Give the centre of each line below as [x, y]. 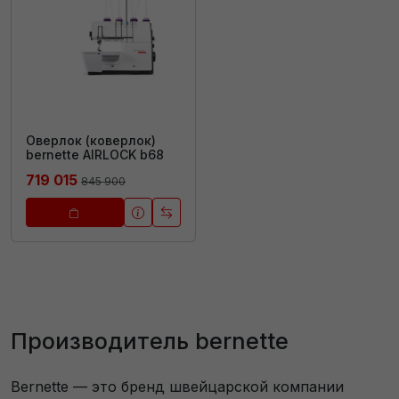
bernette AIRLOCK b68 [95, 154]
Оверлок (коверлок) [91, 140]
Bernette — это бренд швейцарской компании [177, 386]
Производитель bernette [150, 341]
